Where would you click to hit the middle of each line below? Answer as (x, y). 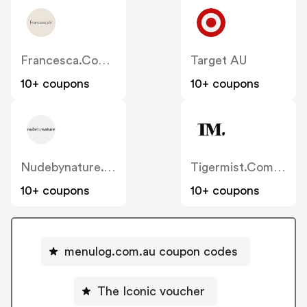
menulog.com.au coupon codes (151, 251)
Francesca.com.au (104, 61)
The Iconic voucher (151, 291)
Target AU (219, 61)
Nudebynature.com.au (109, 168)
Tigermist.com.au (279, 168)
